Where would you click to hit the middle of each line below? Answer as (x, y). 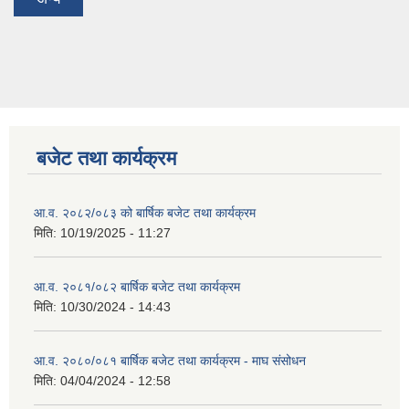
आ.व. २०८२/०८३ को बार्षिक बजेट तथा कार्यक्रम (145, 212)
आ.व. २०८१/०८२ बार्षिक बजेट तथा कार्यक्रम (137, 286)
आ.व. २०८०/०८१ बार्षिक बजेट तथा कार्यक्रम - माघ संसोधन (170, 360)
